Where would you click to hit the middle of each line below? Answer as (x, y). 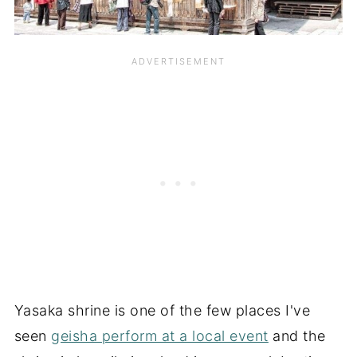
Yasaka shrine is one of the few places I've (162, 310)
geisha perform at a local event (160, 335)
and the (297, 335)
